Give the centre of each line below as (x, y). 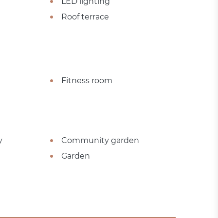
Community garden (100, 141)
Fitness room (87, 81)
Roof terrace (85, 17)
